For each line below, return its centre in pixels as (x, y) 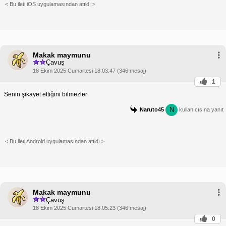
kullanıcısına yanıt (201, 109)
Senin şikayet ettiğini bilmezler (46, 94)
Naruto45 (152, 109)
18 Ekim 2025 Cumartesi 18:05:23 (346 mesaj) (90, 208)
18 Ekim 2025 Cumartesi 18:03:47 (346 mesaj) (90, 70)
